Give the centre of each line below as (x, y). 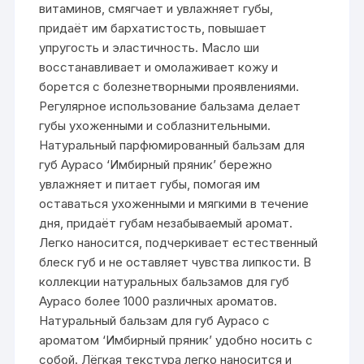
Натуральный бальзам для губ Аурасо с (155, 320)
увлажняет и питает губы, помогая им (150, 184)
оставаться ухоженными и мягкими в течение (174, 203)
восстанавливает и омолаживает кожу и (159, 67)
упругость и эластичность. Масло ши (149, 47)
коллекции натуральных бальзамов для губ (165, 281)
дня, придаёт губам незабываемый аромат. (166, 223)
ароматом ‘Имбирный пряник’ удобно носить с (176, 340)
